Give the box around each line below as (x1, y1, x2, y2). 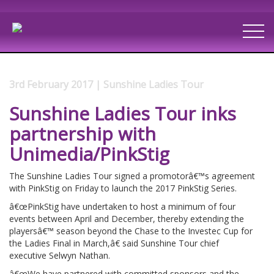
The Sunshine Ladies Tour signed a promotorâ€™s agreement (9, 169, 255, 182)
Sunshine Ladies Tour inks (9, 100, 236, 126)
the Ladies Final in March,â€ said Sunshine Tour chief (9, 237, 219, 249)
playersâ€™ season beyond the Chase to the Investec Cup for (9, 224, 253, 237)
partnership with (9, 120, 156, 146)
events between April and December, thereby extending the (9, 212, 244, 224)
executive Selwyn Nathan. (9, 249, 110, 261)
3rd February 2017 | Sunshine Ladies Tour (9, 77, 204, 91)
